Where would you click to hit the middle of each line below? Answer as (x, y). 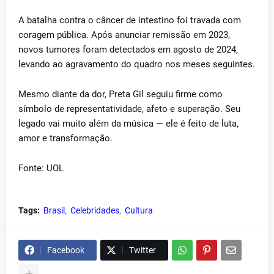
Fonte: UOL (41, 168)
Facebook (66, 250)
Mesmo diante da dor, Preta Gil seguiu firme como (120, 94)
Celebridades (95, 210)
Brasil (54, 210)
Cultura (139, 210)
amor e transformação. (65, 138)
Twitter (143, 250)
